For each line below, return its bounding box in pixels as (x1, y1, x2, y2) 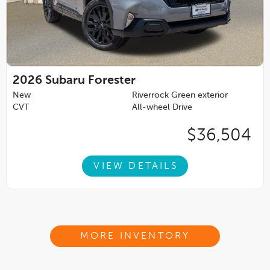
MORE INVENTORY (80, 231, 190, 242)
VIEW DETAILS (93, 161, 178, 171)
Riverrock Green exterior (132, 91, 228, 100)
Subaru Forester (45, 75, 136, 87)
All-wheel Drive (132, 103, 192, 112)
